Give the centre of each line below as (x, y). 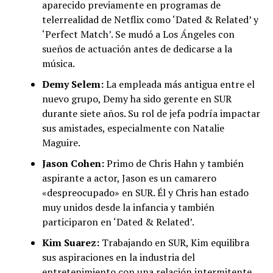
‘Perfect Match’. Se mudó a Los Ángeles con (138, 34)
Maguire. (61, 143)
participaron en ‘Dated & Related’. (118, 222)
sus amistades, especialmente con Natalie (133, 128)
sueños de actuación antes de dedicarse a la (137, 49)
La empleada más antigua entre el (179, 84)
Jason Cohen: (73, 164)
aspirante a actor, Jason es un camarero (129, 178)
